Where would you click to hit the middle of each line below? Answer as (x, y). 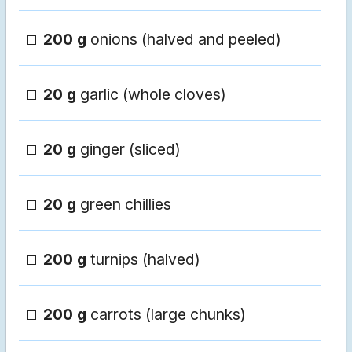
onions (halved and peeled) (184, 40)
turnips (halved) (143, 260)
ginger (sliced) (128, 150)
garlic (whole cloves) (151, 95)
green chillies (124, 205)
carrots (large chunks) (166, 315)
